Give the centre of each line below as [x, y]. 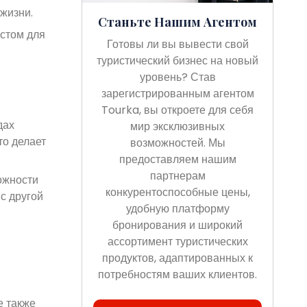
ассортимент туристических [177, 242]
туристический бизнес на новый [178, 61]
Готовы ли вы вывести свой [177, 45]
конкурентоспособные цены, [177, 193]
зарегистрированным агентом [177, 94]
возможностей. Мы [177, 143]
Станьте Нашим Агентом [178, 22]
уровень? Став [177, 77]
